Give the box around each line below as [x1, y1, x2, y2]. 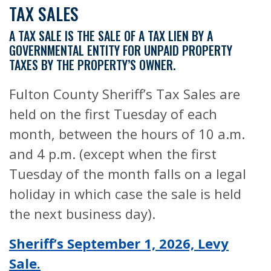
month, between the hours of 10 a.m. [9, 125, 245, 143]
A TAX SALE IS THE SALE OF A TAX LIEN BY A [9, 27, 213, 45]
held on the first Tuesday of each [9, 105, 217, 123]
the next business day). [9, 204, 155, 223]
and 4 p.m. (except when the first [9, 145, 217, 163]
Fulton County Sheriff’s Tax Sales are [9, 85, 240, 103]
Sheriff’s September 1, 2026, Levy [9, 234, 229, 252]
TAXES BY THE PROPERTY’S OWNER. [9, 56, 175, 74]
